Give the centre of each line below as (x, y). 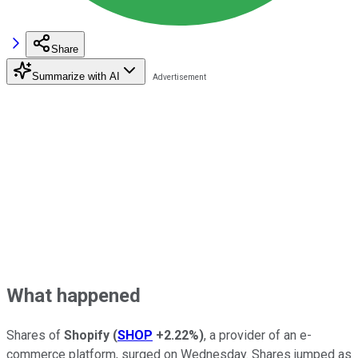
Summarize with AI (76, 76)
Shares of (35, 335)
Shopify (88, 335)
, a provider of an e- (258, 335)
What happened (74, 295)
